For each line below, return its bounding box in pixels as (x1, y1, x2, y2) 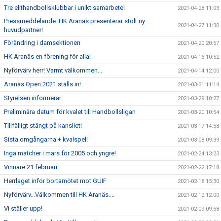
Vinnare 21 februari (4, 163, 57, 171)
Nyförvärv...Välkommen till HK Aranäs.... (4, 191, 114, 198)
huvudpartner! (4, 26, 43, 34)
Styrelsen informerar (4, 94, 61, 102)
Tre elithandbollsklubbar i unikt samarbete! (4, 4, 125, 11)
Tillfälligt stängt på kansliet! (4, 122, 82, 129)
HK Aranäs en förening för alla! (4, 53, 91, 60)
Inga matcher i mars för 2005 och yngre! (4, 149, 116, 157)
